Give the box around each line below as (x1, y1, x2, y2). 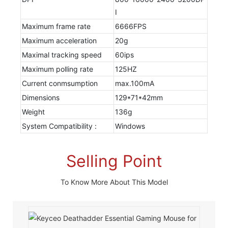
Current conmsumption (21, 78, 98, 88)
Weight (21, 107, 45, 116)
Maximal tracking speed (21, 50, 102, 59)
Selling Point (66, 151, 162, 171)
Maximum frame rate (21, 21, 91, 31)
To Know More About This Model (60, 177, 168, 186)
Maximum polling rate (21, 64, 93, 73)
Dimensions (21, 93, 60, 102)
